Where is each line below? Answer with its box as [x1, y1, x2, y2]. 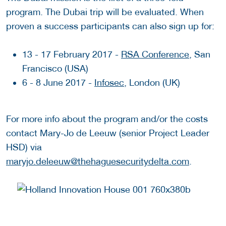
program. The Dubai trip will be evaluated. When [6, 6, 204, 17]
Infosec [94, 77, 124, 88]
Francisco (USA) [22, 63, 88, 74]
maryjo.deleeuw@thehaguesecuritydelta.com [6, 155, 189, 166]
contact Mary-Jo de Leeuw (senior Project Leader [6, 127, 209, 138]
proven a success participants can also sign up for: [6, 20, 214, 31]
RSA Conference [121, 48, 189, 60]
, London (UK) [124, 77, 180, 88]
